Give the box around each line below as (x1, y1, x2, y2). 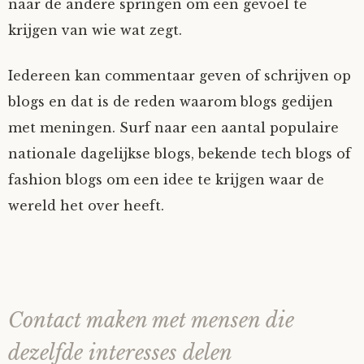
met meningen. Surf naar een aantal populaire (8, 119, 339, 136)
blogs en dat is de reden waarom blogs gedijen (8, 93, 333, 110)
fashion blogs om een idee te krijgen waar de (8, 171, 324, 188)
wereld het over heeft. (8, 197, 164, 214)
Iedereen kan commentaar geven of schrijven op (8, 67, 351, 84)
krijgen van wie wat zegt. (8, 21, 182, 38)
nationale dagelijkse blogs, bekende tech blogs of (8, 145, 351, 162)
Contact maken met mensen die (8, 307, 294, 333)
